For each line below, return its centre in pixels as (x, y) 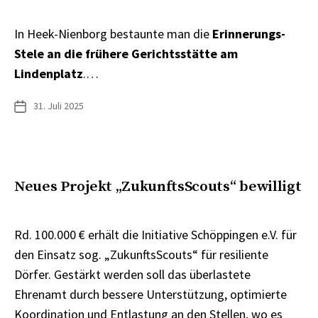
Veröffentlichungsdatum (64, 106)
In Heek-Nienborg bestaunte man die (113, 34)
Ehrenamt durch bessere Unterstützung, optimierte (150, 294)
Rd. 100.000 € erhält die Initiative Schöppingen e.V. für (155, 234)
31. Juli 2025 (59, 106)
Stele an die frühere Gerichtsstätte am (126, 54)
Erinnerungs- (249, 34)
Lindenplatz (49, 74)
